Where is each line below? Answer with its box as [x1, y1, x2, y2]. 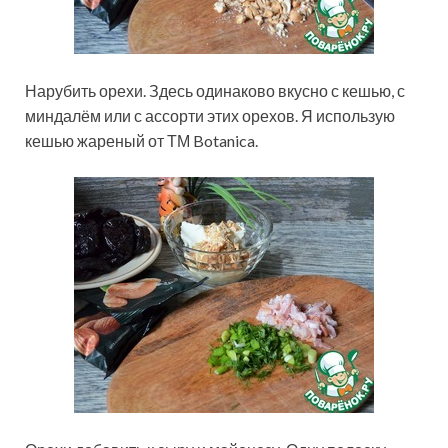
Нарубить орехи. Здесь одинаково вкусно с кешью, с [25, 81, 405, 101]
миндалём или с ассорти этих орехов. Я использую [25, 106, 395, 126]
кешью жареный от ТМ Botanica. [25, 131, 258, 151]
